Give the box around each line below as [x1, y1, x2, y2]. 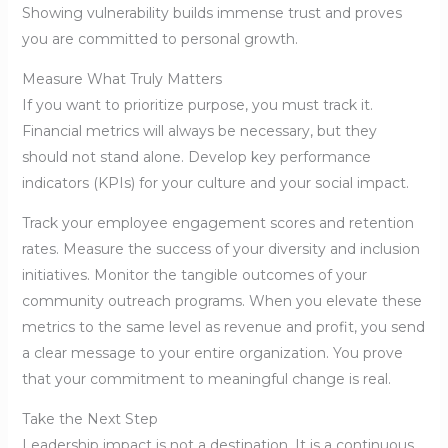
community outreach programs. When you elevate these [21, 292, 422, 311]
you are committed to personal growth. [21, 30, 298, 49]
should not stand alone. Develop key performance [21, 148, 371, 167]
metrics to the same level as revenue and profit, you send [21, 318, 425, 337]
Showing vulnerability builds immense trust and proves [21, 4, 402, 23]
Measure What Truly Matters [21, 70, 222, 89]
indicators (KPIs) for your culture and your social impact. [21, 174, 409, 193]
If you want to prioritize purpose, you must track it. [21, 96, 373, 115]
